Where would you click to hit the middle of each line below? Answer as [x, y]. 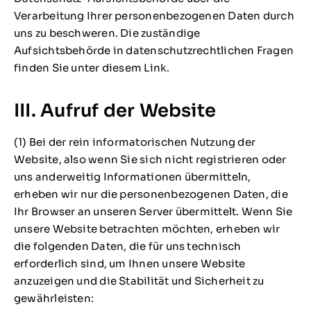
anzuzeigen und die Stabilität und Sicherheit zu [139, 280]
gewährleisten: [54, 298]
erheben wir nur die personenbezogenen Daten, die [151, 194]
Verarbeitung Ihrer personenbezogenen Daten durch [154, 15]
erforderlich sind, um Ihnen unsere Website [129, 263]
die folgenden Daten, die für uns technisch [127, 246]
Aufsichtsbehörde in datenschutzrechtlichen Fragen [154, 50]
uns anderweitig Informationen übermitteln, [132, 176]
